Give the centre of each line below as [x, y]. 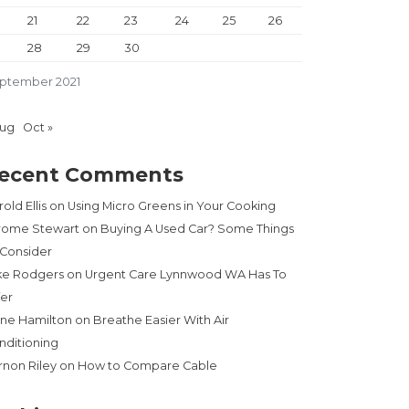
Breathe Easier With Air [161, 320]
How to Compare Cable [147, 366]
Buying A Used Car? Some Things [197, 229]
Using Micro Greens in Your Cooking [172, 206]
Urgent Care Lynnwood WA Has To [186, 275]
